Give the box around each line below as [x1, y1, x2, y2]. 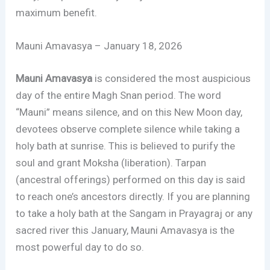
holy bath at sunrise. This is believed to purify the [16, 139, 236, 152]
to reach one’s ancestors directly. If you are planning [16, 190, 251, 202]
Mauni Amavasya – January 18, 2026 [16, 40, 183, 52]
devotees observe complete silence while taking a [16, 122, 240, 135]
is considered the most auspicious [92, 72, 251, 84]
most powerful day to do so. [16, 240, 145, 253]
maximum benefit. [16, 7, 98, 19]
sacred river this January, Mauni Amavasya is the [16, 224, 235, 236]
